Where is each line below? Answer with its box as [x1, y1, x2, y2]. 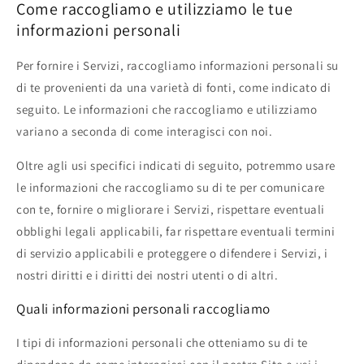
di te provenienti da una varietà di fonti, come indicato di [16, 79, 331, 95]
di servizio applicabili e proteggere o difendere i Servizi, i [16, 245, 328, 261]
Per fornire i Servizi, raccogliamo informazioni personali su [16, 57, 340, 73]
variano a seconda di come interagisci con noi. [16, 123, 273, 139]
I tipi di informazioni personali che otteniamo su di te [16, 334, 309, 350]
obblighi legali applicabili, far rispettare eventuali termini [16, 223, 336, 239]
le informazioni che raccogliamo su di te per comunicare [16, 179, 326, 195]
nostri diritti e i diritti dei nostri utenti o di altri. [16, 266, 279, 283]
